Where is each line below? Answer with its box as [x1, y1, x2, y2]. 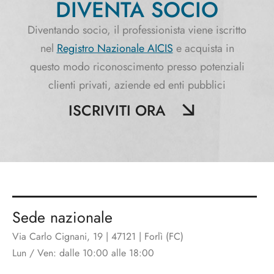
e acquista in [172, 40, 234, 56]
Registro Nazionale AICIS [56, 40, 173, 56]
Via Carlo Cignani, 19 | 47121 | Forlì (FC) [12, 229, 183, 243]
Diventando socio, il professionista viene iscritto [28, 22, 246, 38]
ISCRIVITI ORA [68, 100, 166, 121]
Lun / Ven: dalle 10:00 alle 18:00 [12, 246, 154, 260]
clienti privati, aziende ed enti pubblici [48, 77, 226, 93]
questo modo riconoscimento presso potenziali [29, 59, 245, 75]
